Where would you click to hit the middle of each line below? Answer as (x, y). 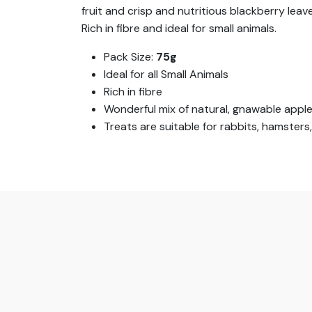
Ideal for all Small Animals (166, 75)
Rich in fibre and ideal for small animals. (179, 29)
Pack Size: (130, 57)
